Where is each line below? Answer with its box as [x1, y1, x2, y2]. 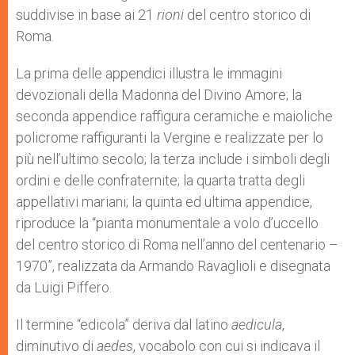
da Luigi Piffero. [16, 279, 115, 296]
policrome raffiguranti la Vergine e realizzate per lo [16, 129, 323, 146]
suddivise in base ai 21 [16, 6, 157, 23]
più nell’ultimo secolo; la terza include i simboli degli [16, 151, 330, 167]
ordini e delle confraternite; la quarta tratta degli [16, 172, 305, 189]
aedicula [231, 316, 282, 333]
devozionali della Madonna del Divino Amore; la [16, 86, 302, 103]
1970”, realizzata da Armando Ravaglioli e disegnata [16, 258, 330, 274]
